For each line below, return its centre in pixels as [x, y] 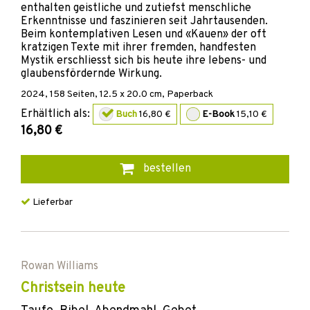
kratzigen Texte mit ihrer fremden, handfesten [138, 48]
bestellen [165, 169]
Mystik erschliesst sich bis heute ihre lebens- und [144, 61]
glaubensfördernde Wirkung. [91, 74]
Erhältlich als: [55, 114]
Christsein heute [73, 289]
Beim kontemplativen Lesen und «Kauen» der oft [144, 35]
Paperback [190, 95]
